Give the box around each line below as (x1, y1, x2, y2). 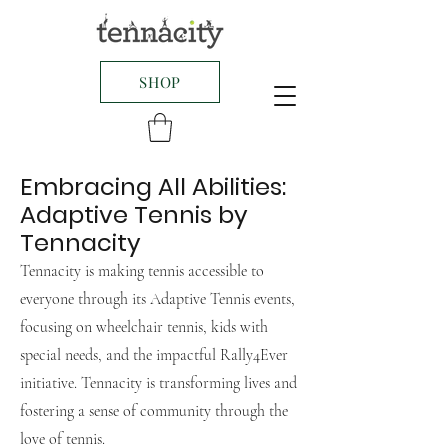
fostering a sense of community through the (20, 400, 288, 421)
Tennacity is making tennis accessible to (20, 260, 264, 281)
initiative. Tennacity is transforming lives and (20, 372, 297, 393)
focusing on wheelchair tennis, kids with (20, 316, 268, 337)
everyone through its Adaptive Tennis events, (20, 288, 295, 309)
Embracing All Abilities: (20, 169, 286, 203)
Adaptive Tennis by (20, 197, 248, 231)
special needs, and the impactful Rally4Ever (20, 344, 288, 365)
